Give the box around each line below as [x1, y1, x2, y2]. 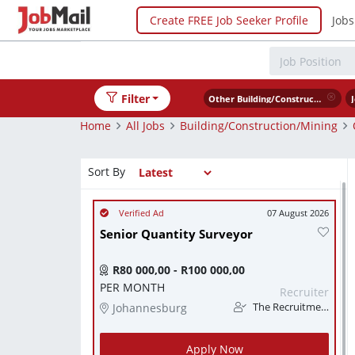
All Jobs [126, 117, 165, 133]
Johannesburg [113, 300, 187, 315]
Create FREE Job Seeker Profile [150, 12, 308, 28]
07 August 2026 [267, 207, 329, 219]
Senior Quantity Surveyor [100, 226, 253, 242]
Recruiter [280, 284, 329, 300]
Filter [120, 90, 150, 106]
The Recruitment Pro [250, 300, 321, 314]
